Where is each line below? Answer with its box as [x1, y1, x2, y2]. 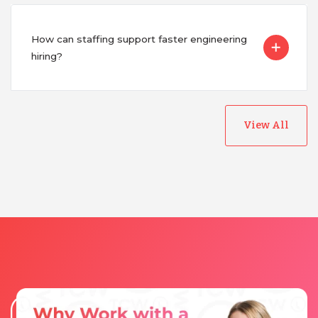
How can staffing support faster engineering [31, 33, 247, 45]
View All [243, 119, 289, 131]
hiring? [31, 50, 62, 62]
